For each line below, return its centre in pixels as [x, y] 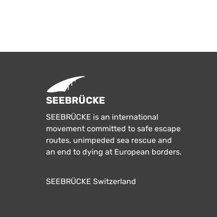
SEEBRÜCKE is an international [102, 117]
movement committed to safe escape [113, 128]
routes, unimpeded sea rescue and [109, 140]
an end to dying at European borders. [114, 152]
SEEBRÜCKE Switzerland [91, 181]
